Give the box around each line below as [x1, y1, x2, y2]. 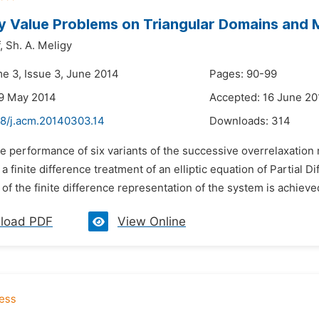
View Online [117, 214, 186, 229]
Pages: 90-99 [209, 68, 277, 80]
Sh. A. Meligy [6, 39, 72, 52]
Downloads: [209, 115, 271, 127]
